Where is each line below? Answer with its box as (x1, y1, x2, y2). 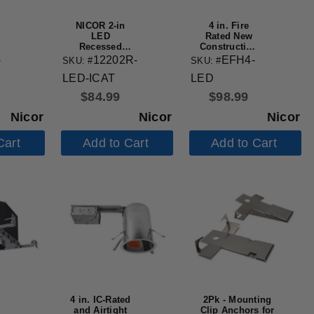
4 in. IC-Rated (70, 294, 131, 305)
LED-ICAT (62, 72, 116, 85)
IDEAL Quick (200, 72, 258, 83)
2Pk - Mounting (203, 294, 272, 305)
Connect (210, 83, 247, 94)
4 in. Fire (208, 20, 250, 31)
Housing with (198, 62, 259, 73)
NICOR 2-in (76, 20, 125, 31)
